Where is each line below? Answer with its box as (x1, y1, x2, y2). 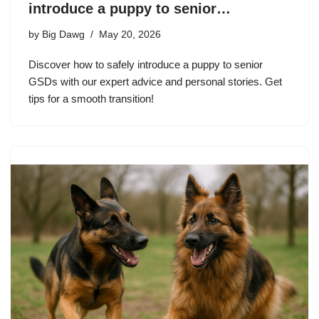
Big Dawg (42, 29, 85, 41)
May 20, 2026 (99, 29, 161, 41)
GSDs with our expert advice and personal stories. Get (28, 75, 282, 88)
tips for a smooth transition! (28, 93, 154, 105)
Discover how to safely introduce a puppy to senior (28, 58, 263, 71)
